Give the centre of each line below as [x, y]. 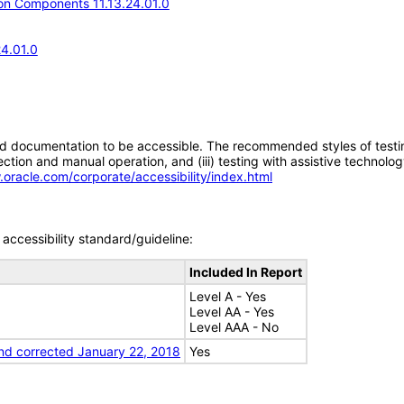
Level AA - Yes [232, 312]
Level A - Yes [228, 296]
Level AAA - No [234, 327]
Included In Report [246, 272]
